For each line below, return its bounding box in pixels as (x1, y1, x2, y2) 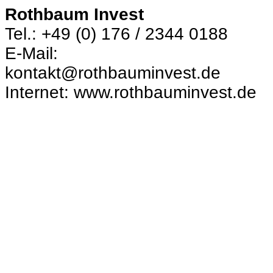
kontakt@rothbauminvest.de (5, 63, 221, 82)
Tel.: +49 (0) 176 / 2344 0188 (5, 24, 228, 43)
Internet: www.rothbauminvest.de (5, 83, 257, 102)
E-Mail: (5, 44, 58, 63)
